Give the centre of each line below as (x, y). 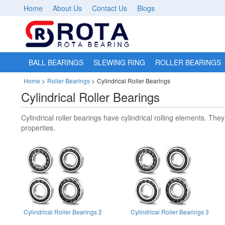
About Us (67, 8)
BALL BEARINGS (56, 62)
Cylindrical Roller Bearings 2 (63, 212)
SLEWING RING (119, 62)
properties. (38, 128)
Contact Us (109, 8)
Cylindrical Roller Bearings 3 (170, 212)
